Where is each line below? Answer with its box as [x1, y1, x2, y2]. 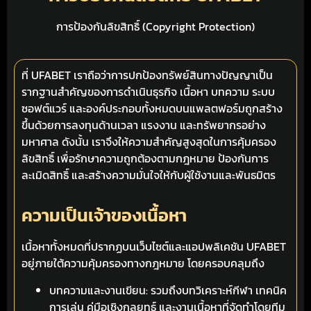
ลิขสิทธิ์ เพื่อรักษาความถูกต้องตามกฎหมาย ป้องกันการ [22, 149, 269, 167]
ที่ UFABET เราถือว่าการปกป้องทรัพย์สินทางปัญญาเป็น [22, 66, 273, 83]
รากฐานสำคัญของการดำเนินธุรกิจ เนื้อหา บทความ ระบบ [22, 83, 275, 100]
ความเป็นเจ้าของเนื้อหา [22, 202, 187, 229]
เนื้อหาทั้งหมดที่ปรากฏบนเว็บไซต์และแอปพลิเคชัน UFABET [22, 238, 286, 255]
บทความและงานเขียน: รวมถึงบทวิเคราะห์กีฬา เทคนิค [49, 281, 287, 299]
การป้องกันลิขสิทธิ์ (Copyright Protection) [56, 18, 255, 35]
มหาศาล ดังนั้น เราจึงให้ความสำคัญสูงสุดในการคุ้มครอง [22, 133, 276, 150]
